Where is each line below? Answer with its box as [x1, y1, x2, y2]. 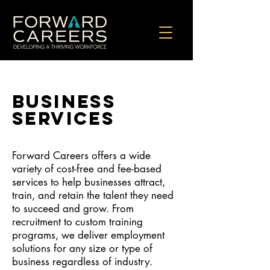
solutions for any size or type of [12, 242, 152, 255]
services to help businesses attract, [12, 175, 165, 189]
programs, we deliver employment [12, 228, 165, 242]
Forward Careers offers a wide [12, 149, 151, 162]
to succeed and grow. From [12, 202, 134, 215]
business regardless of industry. [12, 255, 152, 268]
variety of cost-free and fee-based [12, 162, 162, 175]
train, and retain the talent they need [12, 189, 174, 202]
